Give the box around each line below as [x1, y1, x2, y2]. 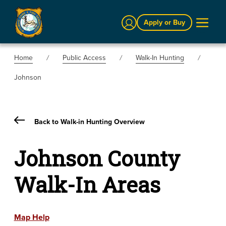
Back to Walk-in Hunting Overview [32, 116, 145, 127]
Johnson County [14, 144, 180, 172]
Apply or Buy [143, 17, 185, 28]
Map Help [14, 211, 49, 223]
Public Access [62, 52, 106, 63]
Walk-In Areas [14, 170, 160, 198]
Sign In [121, 14, 143, 25]
